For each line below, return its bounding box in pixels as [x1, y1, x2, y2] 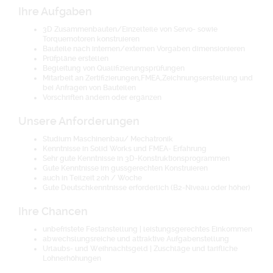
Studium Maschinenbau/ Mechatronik [43, 135, 173, 143]
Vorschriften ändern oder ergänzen [43, 93, 161, 102]
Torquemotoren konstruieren [43, 35, 140, 43]
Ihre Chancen [18, 205, 88, 218]
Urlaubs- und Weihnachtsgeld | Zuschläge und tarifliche [43, 244, 238, 253]
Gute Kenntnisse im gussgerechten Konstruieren [43, 164, 208, 172]
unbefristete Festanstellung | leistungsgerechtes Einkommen [43, 225, 252, 233]
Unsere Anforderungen [18, 115, 140, 127]
